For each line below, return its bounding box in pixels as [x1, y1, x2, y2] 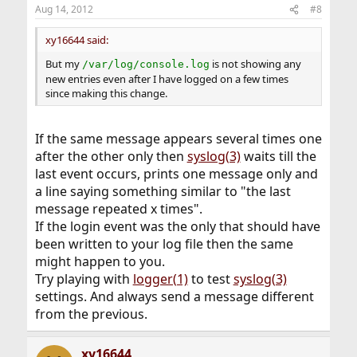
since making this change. [45, 86, 167, 101]
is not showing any [209, 57, 301, 72]
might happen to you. [34, 253, 165, 271]
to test [187, 270, 233, 288]
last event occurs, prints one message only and [34, 165, 318, 183]
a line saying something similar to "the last [34, 182, 291, 201]
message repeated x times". [34, 200, 202, 218]
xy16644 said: [45, 33, 108, 48]
